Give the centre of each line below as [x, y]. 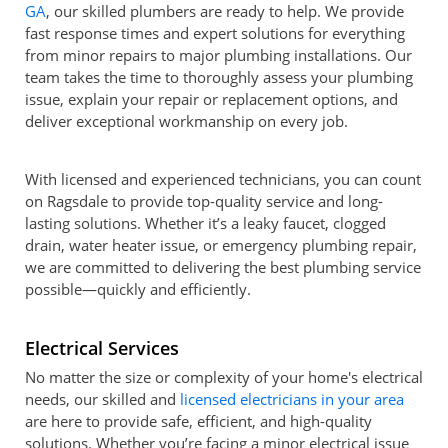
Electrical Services [102, 348]
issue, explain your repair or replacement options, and [211, 99]
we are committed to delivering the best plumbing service [223, 267]
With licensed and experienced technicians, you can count [223, 179]
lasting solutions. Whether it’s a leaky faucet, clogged [205, 223]
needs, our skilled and [102, 399]
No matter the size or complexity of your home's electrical [224, 377]
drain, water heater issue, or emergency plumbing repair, [221, 245]
